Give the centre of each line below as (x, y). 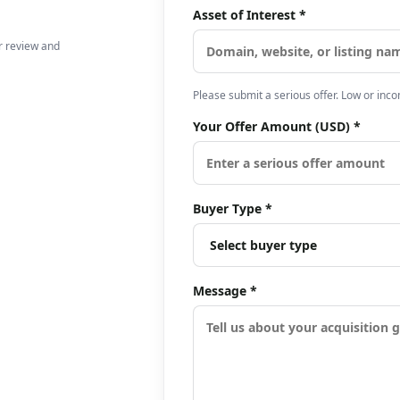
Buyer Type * (232, 208)
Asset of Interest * (249, 15)
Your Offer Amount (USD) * (276, 126)
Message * (225, 291)
